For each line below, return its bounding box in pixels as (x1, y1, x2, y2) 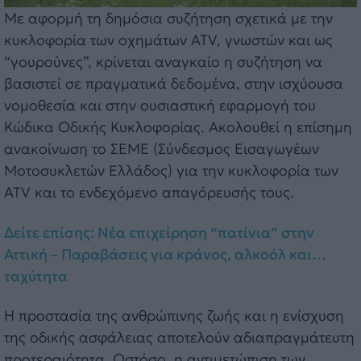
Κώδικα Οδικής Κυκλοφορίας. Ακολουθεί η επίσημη (4, 118, 352, 137)
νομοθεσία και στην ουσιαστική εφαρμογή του (4, 96, 316, 115)
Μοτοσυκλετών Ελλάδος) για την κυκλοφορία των (4, 161, 338, 180)
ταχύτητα (4, 266, 68, 285)
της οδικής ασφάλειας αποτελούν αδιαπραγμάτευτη (4, 328, 355, 347)
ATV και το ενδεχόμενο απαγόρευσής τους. (4, 183, 294, 202)
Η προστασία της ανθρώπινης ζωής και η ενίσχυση (4, 306, 344, 326)
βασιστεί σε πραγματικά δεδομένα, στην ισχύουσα (4, 74, 343, 93)
